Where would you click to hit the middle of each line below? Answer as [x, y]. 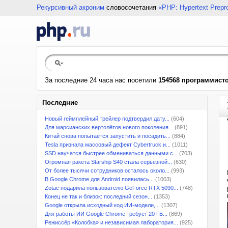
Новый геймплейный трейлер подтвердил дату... [107, 119]
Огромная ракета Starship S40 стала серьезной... [108, 162]
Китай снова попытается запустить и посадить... [108, 136]
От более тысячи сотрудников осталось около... [107, 170]
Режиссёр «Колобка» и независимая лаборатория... [111, 222]
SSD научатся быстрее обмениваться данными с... [111, 153]
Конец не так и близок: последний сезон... [98, 196]
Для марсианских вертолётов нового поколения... [109, 127]
